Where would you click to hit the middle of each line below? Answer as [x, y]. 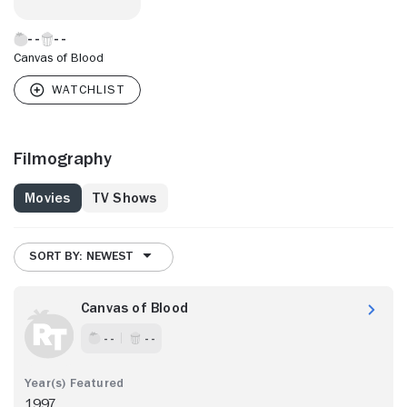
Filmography [63, 158]
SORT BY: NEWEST [81, 256]
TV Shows [124, 198]
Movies [48, 198]
